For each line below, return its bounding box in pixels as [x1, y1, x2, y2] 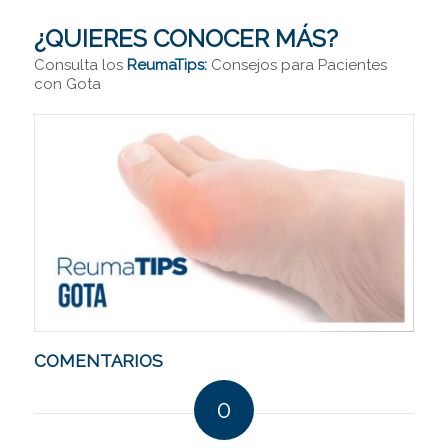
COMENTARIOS [33, 350, 163, 371]
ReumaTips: [126, 56, 207, 75]
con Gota [33, 75, 101, 94]
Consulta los [33, 56, 127, 75]
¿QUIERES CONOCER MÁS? [33, 23, 338, 53]
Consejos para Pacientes [206, 56, 387, 75]
